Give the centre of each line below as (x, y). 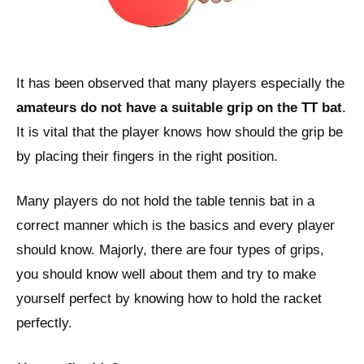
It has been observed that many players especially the (180, 83)
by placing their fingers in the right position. (147, 156)
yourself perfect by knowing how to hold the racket (169, 299)
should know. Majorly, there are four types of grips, (170, 250)
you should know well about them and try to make (166, 275)
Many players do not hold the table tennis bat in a (165, 201)
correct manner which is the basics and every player (175, 226)
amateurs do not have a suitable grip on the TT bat (179, 107)
